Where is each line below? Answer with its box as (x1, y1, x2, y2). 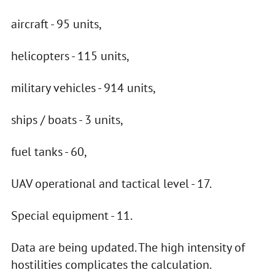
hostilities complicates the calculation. (10, 257, 214, 273)
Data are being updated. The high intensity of (10, 239, 245, 256)
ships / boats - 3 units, (10, 112, 123, 128)
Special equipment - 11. (10, 207, 133, 224)
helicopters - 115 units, (10, 48, 130, 64)
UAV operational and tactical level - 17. (10, 176, 212, 192)
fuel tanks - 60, (10, 144, 87, 160)
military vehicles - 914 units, (10, 80, 156, 96)
